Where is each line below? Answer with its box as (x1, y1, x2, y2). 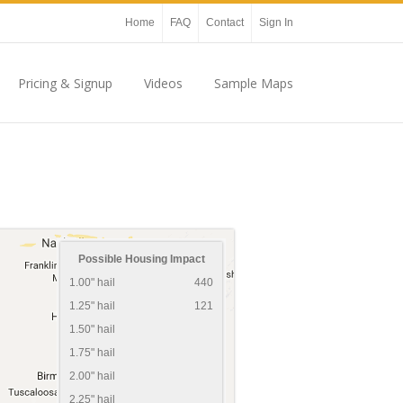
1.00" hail (69, 276, 118, 288)
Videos (144, 75, 183, 92)
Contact (206, 16, 244, 29)
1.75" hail (69, 346, 118, 358)
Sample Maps (214, 75, 293, 92)
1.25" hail (69, 300, 118, 311)
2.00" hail (69, 370, 118, 381)
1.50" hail (69, 323, 118, 335)
